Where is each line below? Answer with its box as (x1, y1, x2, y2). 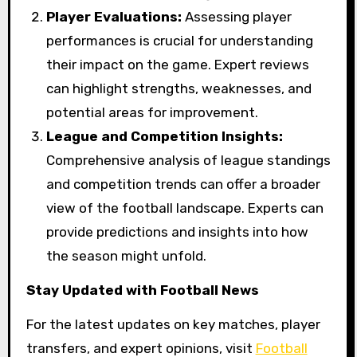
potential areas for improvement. (46, 104, 259, 121)
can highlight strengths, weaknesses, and (46, 80, 312, 97)
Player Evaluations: (46, 9, 182, 25)
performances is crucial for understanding (46, 33, 314, 49)
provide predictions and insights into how (46, 224, 309, 241)
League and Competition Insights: (46, 128, 284, 145)
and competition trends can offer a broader (46, 176, 321, 193)
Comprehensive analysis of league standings (46, 152, 331, 169)
